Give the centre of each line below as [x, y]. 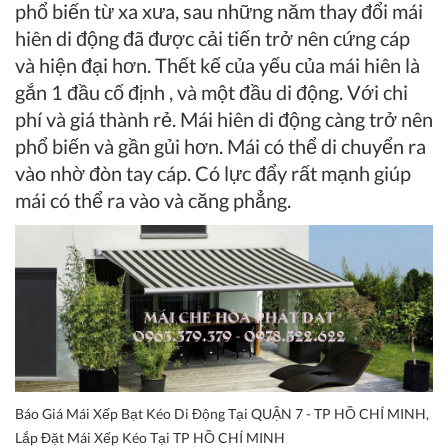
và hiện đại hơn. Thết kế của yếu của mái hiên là [217, 65]
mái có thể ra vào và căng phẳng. [153, 200]
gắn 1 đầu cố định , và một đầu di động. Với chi [211, 92]
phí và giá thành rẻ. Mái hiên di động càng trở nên [224, 119]
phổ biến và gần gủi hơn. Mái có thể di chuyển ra [220, 146]
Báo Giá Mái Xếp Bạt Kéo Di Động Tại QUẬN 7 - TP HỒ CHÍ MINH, [222, 414]
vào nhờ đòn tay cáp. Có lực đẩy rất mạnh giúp [213, 173]
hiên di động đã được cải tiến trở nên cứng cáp [212, 38]
